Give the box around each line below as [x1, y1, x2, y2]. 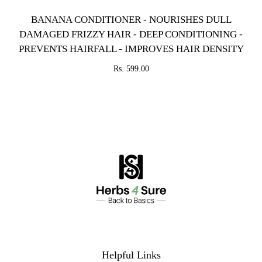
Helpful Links [101, 249, 161, 261]
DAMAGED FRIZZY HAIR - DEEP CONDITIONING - [19, 29, 243, 40]
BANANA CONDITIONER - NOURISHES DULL [30, 14, 232, 25]
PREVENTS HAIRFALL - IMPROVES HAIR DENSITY [18, 43, 244, 54]
